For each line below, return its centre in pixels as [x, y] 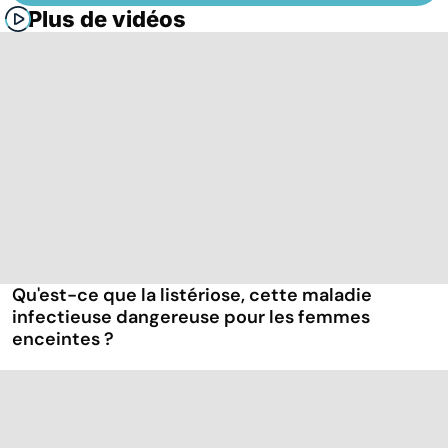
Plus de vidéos [107, 19]
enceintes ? [63, 339]
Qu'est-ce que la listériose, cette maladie [192, 295]
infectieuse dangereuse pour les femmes [191, 317]
